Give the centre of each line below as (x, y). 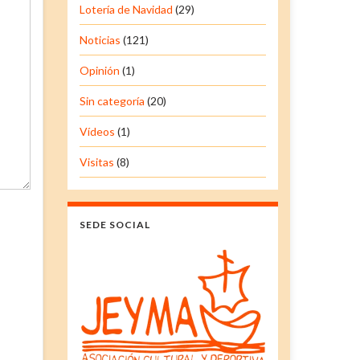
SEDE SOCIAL (115, 224)
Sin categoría (112, 100)
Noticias (100, 39)
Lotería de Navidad (126, 9)
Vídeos (97, 131)
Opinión (99, 70)
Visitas (96, 162)
